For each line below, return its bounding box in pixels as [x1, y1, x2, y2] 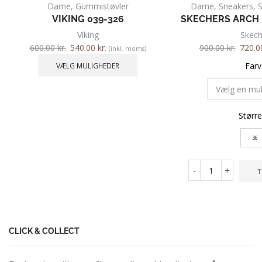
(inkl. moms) [108, 44, 146, 53]
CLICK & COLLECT [9, 226, 80, 236]
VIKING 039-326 [51, 13, 124, 25]
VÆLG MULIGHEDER [56, 60, 119, 70]
